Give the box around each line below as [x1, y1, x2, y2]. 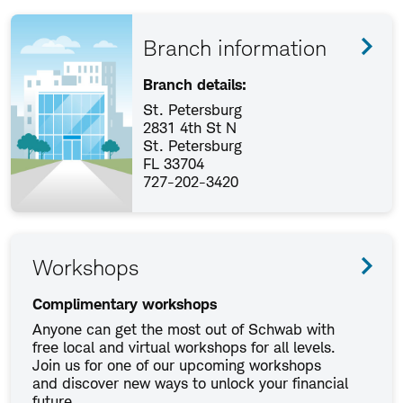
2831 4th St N [143, 119, 237, 137]
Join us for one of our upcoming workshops [32, 356, 321, 374]
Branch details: [143, 76, 246, 94]
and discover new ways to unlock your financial [32, 374, 348, 392]
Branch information [143, 35, 327, 61]
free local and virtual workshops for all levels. [32, 338, 336, 356]
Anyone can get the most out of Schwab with [32, 320, 335, 338]
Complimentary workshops [32, 295, 217, 313]
